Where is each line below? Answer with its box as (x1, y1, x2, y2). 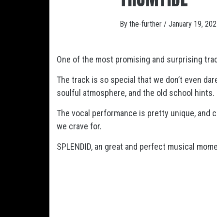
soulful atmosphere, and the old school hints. (57, 88, 215, 98)
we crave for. (57, 121, 102, 131)
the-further (129, 19, 164, 29)
